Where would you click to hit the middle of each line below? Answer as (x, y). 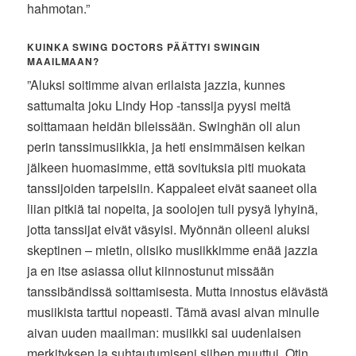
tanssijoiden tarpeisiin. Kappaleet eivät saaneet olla (172, 188)
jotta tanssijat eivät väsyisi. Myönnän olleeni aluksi (169, 229)
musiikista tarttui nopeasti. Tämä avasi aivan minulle (174, 311)
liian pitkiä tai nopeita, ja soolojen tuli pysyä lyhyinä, (173, 208)
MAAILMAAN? (64, 61)
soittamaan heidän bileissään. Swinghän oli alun (164, 126)
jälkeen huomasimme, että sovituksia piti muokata (167, 167)
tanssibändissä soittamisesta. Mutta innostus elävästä (178, 291)
